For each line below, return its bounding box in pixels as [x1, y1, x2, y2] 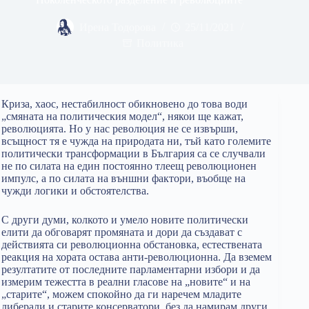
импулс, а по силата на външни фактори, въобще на [1, 172, 246, 184]
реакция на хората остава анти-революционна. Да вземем [1, 251, 272, 263]
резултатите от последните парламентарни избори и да [1, 263, 260, 275]
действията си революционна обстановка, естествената [1, 239, 262, 250]
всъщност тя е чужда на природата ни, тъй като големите [1, 135, 271, 147]
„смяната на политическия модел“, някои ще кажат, [1, 110, 243, 122]
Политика [136, 37, 183, 49]
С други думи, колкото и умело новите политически [1, 214, 248, 226]
